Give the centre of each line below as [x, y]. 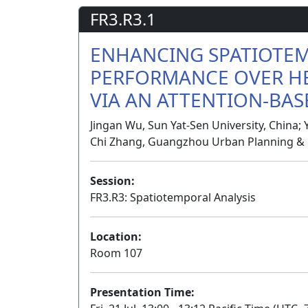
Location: [116, 237]
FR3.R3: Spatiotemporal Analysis [173, 198]
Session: [112, 181]
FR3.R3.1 [123, 19]
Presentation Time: [142, 293]
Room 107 [116, 253]
